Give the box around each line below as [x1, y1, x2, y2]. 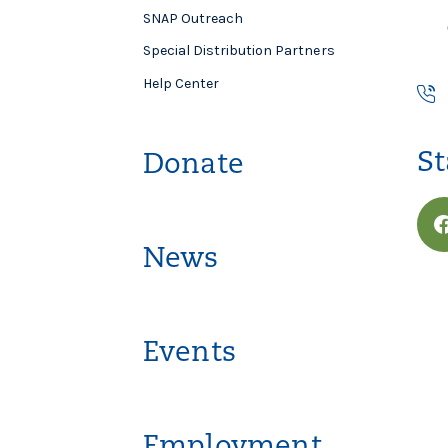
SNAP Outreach [142, 10, 244, 28]
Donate [142, 151, 245, 180]
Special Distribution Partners [142, 42, 335, 60]
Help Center [142, 74, 220, 92]
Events [142, 339, 237, 368]
